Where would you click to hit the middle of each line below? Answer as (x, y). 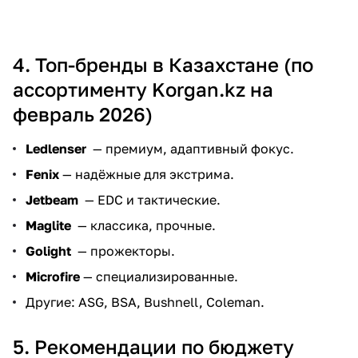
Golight (48, 251)
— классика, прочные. (143, 225)
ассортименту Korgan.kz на (143, 89)
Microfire (53, 276)
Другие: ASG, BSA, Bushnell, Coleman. (145, 302)
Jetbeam (52, 200)
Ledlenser (56, 149)
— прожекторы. (123, 251)
